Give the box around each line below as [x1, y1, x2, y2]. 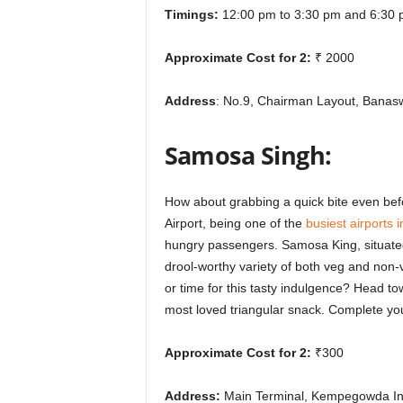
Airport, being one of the [164, 216, 306, 231]
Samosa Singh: [164, 139, 332, 173]
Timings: [164, 7, 219, 22]
